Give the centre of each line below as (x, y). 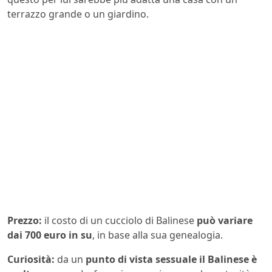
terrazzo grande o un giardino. (78, 14)
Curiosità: (31, 259)
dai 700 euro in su (50, 235)
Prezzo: (25, 220)
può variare (225, 220)
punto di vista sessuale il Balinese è (171, 259)
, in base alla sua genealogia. (158, 235)
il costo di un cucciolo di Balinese (119, 220)
